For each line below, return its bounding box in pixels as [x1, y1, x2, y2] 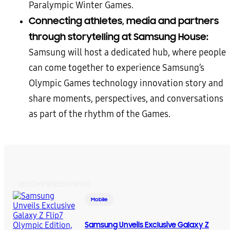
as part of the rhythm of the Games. [29, 108, 170, 120]
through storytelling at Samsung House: [29, 30, 208, 43]
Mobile [91, 196, 108, 203]
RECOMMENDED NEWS [18, 179, 91, 189]
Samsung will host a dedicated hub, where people [29, 47, 226, 58]
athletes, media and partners [84, 14, 219, 27]
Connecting [29, 14, 84, 27]
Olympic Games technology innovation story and [29, 78, 223, 89]
